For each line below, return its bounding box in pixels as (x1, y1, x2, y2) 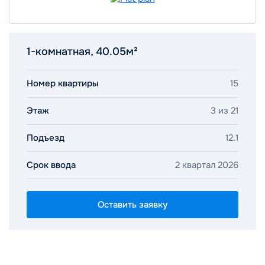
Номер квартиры (27, 77, 99, 89)
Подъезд (27, 132, 64, 144)
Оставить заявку (98, 198, 167, 211)
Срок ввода (27, 159, 76, 171)
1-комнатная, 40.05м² (27, 45, 138, 58)
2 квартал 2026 (175, 159, 238, 171)
